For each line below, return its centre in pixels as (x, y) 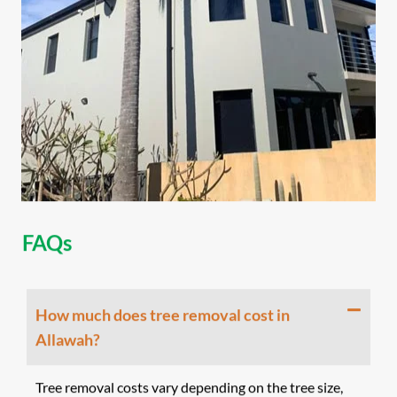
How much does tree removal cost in (163, 314)
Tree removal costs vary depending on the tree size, (189, 386)
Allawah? (68, 339)
